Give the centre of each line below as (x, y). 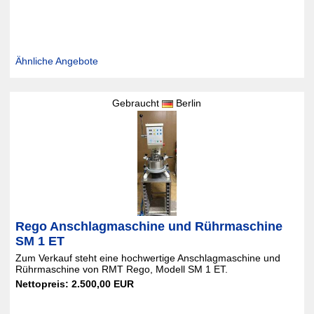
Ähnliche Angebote (56, 61)
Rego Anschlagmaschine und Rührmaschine (149, 226)
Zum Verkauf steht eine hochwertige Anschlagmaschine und (148, 258)
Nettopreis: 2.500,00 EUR (74, 284)
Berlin (187, 103)
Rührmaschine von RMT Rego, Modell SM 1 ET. (121, 269)
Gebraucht (137, 103)
